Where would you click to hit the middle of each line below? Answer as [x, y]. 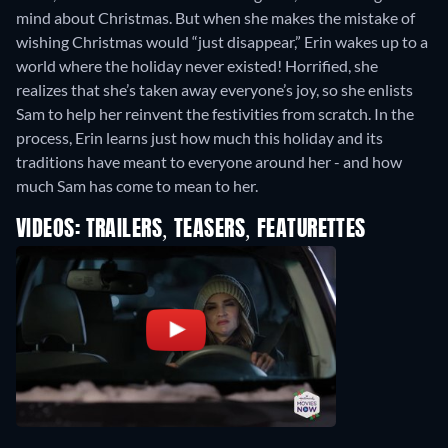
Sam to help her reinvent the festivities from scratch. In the [215, 114]
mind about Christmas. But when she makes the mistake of [215, 18]
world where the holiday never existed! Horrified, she [197, 66]
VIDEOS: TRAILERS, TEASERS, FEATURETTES [191, 230]
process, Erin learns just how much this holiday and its [199, 138]
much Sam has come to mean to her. [137, 186]
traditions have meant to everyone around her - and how [209, 162]
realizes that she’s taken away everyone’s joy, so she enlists [214, 90]
